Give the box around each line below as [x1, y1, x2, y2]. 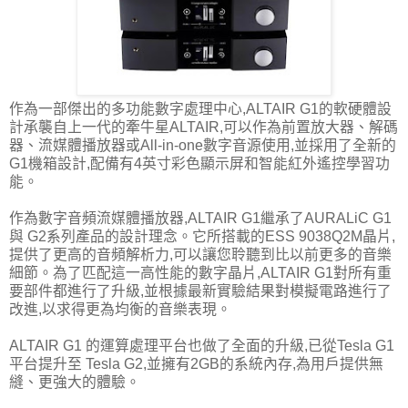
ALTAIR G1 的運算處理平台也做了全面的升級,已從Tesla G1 [9, 337, 394, 353]
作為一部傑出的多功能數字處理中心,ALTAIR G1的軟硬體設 [9, 100, 392, 117]
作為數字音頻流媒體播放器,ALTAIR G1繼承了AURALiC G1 [9, 209, 392, 226]
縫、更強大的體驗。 [9, 373, 140, 390]
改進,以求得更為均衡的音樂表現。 [9, 301, 231, 317]
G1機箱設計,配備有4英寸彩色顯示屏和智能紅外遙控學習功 [9, 155, 390, 171]
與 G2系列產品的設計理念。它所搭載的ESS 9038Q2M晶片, [9, 228, 395, 244]
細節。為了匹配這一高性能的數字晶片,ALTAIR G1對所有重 [9, 264, 392, 280]
